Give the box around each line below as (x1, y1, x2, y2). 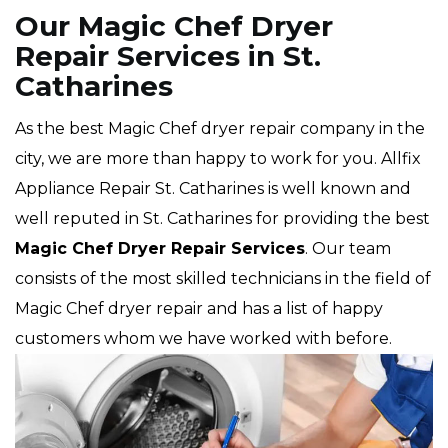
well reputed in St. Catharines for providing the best (15, 209, 430, 229)
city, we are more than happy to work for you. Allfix (15, 149, 421, 169)
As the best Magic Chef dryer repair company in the (15, 119, 425, 139)
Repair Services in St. (15, 39, 321, 74)
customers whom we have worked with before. (15, 329, 396, 349)
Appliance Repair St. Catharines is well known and (15, 179, 411, 199)
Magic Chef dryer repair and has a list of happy (15, 299, 383, 319)
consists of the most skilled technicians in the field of (15, 269, 431, 289)
